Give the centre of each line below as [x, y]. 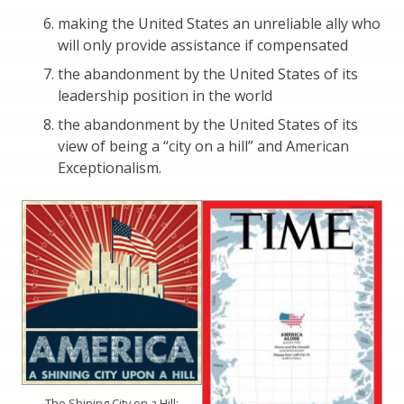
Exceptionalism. [110, 167]
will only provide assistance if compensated [203, 45]
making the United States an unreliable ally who [219, 23]
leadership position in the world [165, 95]
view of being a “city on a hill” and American [203, 146]
